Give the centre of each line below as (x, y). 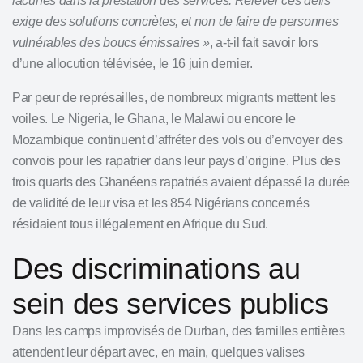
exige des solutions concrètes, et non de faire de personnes (175, 21)
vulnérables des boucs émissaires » (111, 43)
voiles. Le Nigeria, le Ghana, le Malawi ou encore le (154, 119)
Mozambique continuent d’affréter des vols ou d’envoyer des (177, 140)
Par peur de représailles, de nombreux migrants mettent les (174, 98)
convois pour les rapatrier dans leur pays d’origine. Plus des (176, 161)
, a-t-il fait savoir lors (264, 43)
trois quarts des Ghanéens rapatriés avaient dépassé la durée (181, 182)
